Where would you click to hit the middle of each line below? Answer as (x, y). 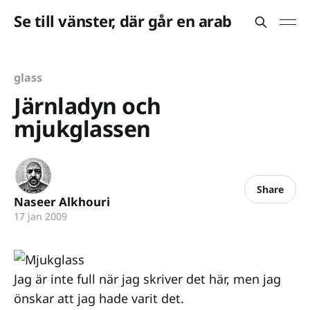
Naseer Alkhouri (62, 202)
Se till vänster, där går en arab (123, 20)
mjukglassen (82, 128)
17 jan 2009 (40, 216)
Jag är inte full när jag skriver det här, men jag (147, 279)
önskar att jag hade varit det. (99, 298)
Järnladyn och (88, 106)
